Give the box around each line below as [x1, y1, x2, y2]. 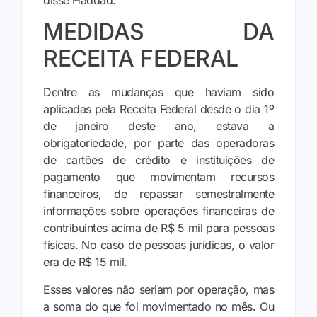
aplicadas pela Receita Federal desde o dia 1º [43, 102, 274, 117]
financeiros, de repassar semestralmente [43, 187, 274, 202]
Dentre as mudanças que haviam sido [43, 85, 274, 100]
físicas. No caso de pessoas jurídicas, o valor [43, 238, 274, 253]
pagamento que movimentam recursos [43, 170, 274, 185]
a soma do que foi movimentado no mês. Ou [43, 299, 274, 313]
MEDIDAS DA [43, 18, 274, 46]
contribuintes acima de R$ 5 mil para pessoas [43, 221, 274, 236]
